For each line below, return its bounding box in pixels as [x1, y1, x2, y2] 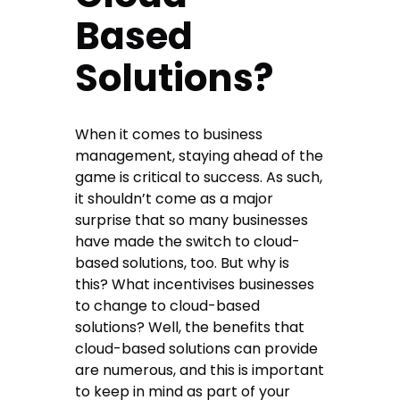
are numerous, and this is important [75, 360, 325, 381]
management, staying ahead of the [75, 146, 324, 167]
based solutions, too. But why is [75, 253, 290, 274]
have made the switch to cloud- [75, 231, 301, 253]
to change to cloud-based [75, 296, 261, 317]
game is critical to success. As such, [75, 167, 323, 188]
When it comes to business [75, 124, 263, 146]
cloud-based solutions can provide [75, 338, 319, 360]
